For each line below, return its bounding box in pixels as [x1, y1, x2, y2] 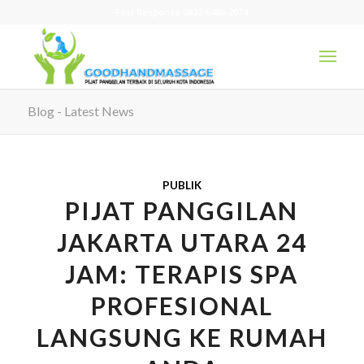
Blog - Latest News [27, 103, 134, 119]
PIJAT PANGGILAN [65, 196, 299, 225]
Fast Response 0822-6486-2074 [115, 6, 249, 18]
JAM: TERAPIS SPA [65, 259, 299, 288]
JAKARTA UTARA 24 [56, 227, 307, 257]
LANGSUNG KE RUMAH [36, 323, 327, 352]
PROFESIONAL [90, 291, 273, 320]
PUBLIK [162, 179, 201, 192]
